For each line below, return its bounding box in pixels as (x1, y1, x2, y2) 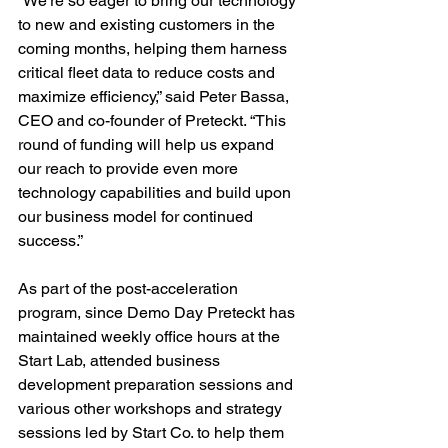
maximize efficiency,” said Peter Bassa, (18, 87, 293, 106)
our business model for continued (18, 207, 257, 226)
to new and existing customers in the (18, 15, 279, 34)
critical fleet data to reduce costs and (18, 63, 279, 82)
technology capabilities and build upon (18, 183, 295, 202)
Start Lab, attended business (18, 351, 224, 370)
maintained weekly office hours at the (18, 327, 284, 346)
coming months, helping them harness (18, 39, 291, 58)
